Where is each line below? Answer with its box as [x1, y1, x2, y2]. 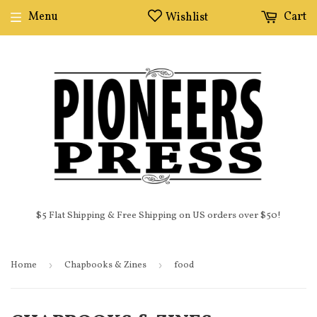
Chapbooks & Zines [64, 259, 146, 272]
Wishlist [166, 10, 208, 25]
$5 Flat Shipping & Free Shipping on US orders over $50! [36, 209, 281, 223]
